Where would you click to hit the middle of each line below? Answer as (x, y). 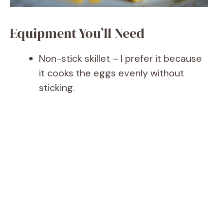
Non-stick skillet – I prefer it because (120, 59)
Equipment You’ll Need (77, 33)
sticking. (57, 88)
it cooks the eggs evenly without (111, 73)
